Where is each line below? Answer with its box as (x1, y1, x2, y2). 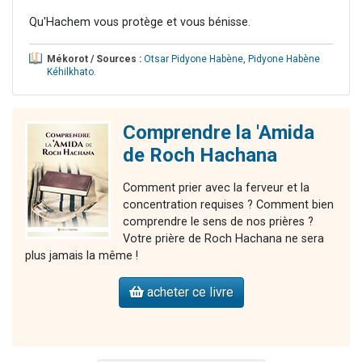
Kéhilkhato (47, 66, 94, 78)
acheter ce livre (143, 284, 234, 301)
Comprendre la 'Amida (123, 121, 314, 145)
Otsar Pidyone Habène (144, 53, 243, 65)
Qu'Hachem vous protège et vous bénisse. (29, 15, 250, 30)
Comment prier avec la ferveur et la (123, 181, 309, 196)
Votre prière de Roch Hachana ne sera (123, 232, 324, 246)
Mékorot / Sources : (47, 53, 141, 65)
